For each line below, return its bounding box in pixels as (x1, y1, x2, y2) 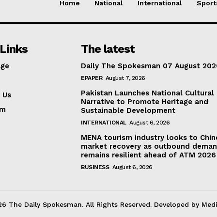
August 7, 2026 (105, 74, 145, 81)
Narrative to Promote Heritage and (81, 97, 209, 106)
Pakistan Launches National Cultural (81, 88, 215, 97)
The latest (81, 42, 135, 56)
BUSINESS (81, 163, 109, 170)
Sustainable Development (81, 106, 176, 115)
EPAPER (81, 74, 103, 81)
